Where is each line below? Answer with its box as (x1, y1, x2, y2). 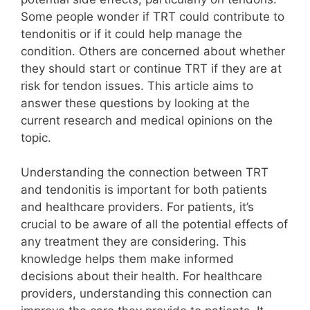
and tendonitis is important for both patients (21, 183, 267, 197)
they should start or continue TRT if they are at (21, 61, 282, 75)
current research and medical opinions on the (21, 113, 273, 127)
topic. (21, 130, 51, 145)
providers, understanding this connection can (21, 286, 272, 301)
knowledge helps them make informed (21, 252, 234, 266)
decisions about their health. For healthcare (21, 269, 262, 284)
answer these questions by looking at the (21, 95, 250, 110)
